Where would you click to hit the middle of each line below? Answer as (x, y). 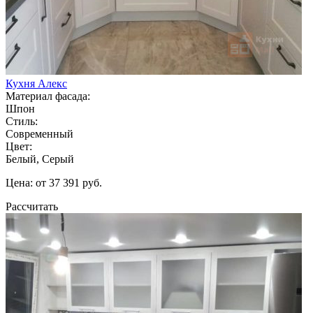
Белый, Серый (40, 159)
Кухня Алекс (36, 83)
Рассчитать (32, 206)
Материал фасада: (48, 96)
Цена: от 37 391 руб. (54, 182)
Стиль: (22, 121)
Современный (39, 133)
